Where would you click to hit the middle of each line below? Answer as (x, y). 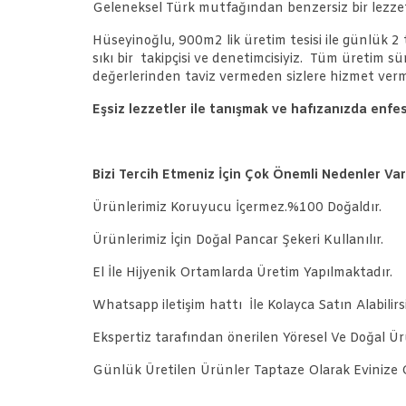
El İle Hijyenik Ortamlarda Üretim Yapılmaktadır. (242, 273)
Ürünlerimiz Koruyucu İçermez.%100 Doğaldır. (237, 208)
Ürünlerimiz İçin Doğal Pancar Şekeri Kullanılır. (238, 240)
